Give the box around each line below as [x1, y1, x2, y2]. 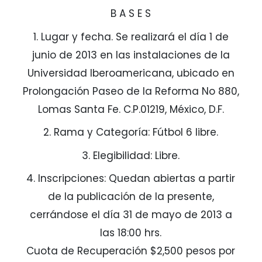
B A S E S [111, 6, 151, 21]
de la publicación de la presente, [47, 189, 214, 204]
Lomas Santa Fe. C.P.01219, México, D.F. [37, 102, 224, 116]
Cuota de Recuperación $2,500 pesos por [26, 244, 236, 258]
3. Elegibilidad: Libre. [82, 148, 180, 163]
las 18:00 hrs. [100, 226, 162, 240]
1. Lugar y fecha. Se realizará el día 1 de [33, 29, 229, 44]
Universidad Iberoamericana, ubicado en [27, 65, 235, 80]
